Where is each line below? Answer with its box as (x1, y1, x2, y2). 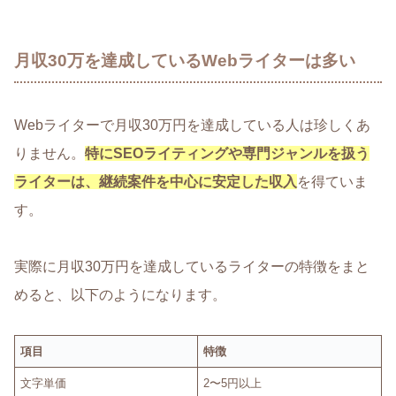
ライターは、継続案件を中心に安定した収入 (14, 174, 297, 190)
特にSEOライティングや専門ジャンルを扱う (85, 146, 369, 162)
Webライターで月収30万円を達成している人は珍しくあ (14, 118, 370, 133)
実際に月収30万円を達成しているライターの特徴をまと (14, 259, 369, 275)
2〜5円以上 (203, 376, 263, 390)
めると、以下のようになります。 (14, 287, 226, 303)
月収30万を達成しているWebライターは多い (14, 50, 355, 70)
